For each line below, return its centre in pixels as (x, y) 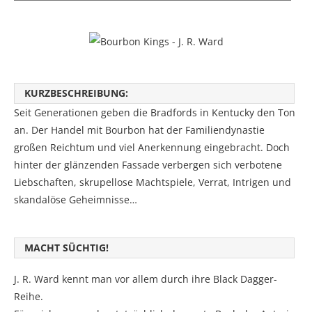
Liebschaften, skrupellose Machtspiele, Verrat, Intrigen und (153, 182)
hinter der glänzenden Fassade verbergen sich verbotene (148, 165)
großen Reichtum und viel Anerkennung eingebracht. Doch (152, 148)
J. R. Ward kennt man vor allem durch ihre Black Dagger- (146, 279)
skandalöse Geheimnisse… (76, 200)
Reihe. (29, 297)
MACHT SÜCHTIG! (67, 248)
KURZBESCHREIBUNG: (76, 93)
